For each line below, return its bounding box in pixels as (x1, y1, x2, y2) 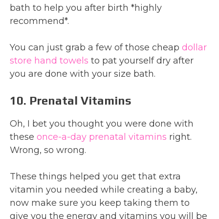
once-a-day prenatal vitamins (37, 131, 167, 142)
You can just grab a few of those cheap (10, 42, 182, 53)
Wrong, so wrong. (10, 144, 86, 155)
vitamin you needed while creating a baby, (10, 184, 197, 195)
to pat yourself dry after (88, 55, 194, 66)
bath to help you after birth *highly (10, 2, 162, 13)
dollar (182, 42, 207, 53)
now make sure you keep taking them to (10, 197, 190, 208)
